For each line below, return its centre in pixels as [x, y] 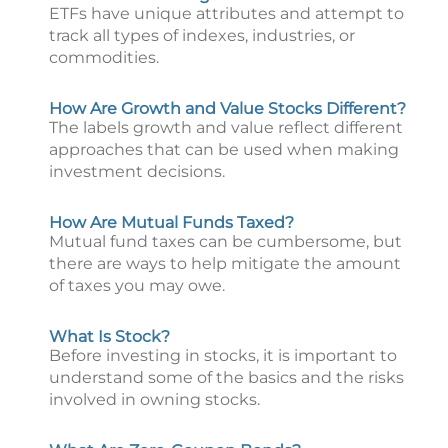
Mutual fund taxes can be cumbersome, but [225, 241]
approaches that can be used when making [224, 149]
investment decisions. [137, 171]
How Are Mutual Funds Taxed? [171, 222]
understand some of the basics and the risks [226, 377]
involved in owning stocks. [154, 399]
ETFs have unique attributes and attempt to [226, 13]
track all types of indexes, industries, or [202, 35]
